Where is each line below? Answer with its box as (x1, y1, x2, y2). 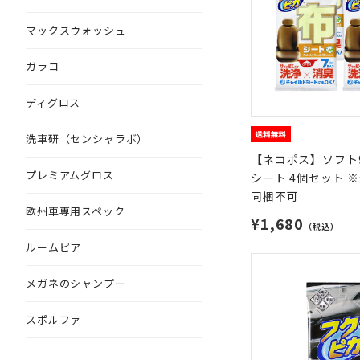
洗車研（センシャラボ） (26, 131, 149, 146)
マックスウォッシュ (26, 22, 126, 38)
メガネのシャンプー (26, 276, 126, 291)
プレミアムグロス (26, 167, 114, 182)
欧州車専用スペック (26, 203, 125, 219)
